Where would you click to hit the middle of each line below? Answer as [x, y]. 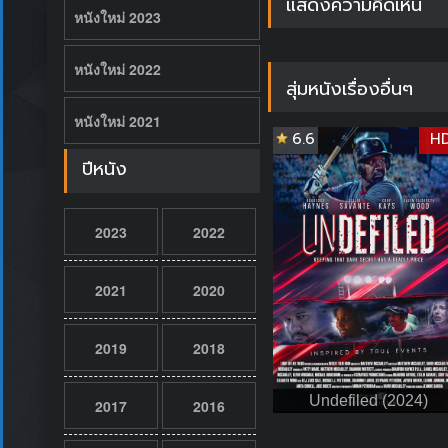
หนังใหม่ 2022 [117, 68]
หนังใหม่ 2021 [117, 120]
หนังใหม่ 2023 [117, 16]
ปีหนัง [104, 168]
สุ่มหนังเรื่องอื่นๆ [349, 88]
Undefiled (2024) [368, 400]
